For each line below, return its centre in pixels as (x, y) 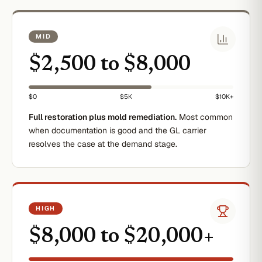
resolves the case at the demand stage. (103, 144)
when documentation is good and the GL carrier (118, 130)
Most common (205, 117)
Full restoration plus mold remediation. (103, 117)
